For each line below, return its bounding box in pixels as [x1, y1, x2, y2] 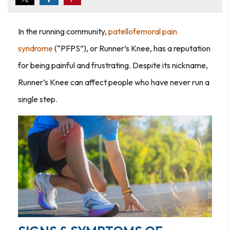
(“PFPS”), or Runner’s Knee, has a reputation [53, 43, 210, 53]
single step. [18, 94, 57, 104]
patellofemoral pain [108, 26, 177, 36]
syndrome [18, 43, 53, 53]
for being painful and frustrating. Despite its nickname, [18, 60, 208, 70]
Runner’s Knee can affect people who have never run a [18, 77, 209, 87]
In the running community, [18, 26, 108, 36]
